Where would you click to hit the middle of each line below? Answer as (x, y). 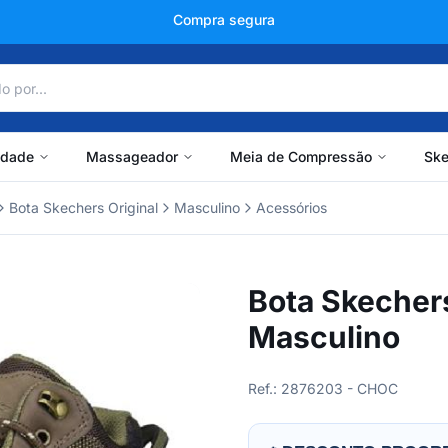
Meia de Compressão (300, 156)
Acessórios (291, 207)
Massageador (131, 156)
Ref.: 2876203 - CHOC (323, 388)
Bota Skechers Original (83, 207)
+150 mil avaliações (224, 19)
